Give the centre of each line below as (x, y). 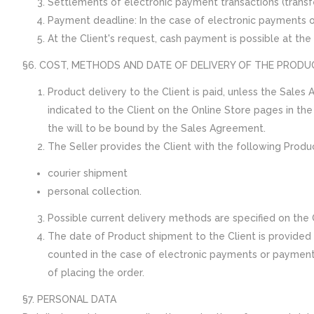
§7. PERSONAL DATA (69, 299)
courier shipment (88, 173)
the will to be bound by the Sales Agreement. (157, 128)
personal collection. (95, 191)
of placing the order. (96, 273)
